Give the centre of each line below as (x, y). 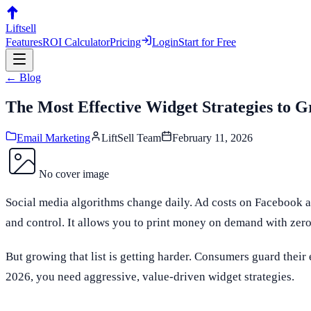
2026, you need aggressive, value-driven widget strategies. (150, 276)
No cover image (74, 174)
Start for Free (207, 42)
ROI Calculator (76, 42)
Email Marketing (53, 137)
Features (24, 42)
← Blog (23, 77)
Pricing (125, 42)
